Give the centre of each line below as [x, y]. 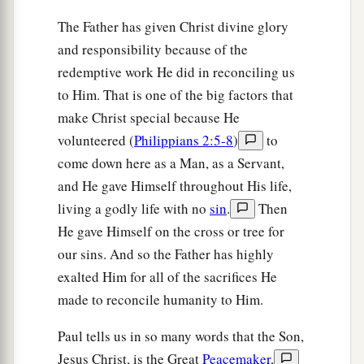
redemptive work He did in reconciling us [176, 72]
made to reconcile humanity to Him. [160, 300]
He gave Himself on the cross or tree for [171, 232]
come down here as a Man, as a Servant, [171, 163]
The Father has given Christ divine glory [173, 27]
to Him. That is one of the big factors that [175, 95]
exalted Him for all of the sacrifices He [167, 277]
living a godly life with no [134, 209]
